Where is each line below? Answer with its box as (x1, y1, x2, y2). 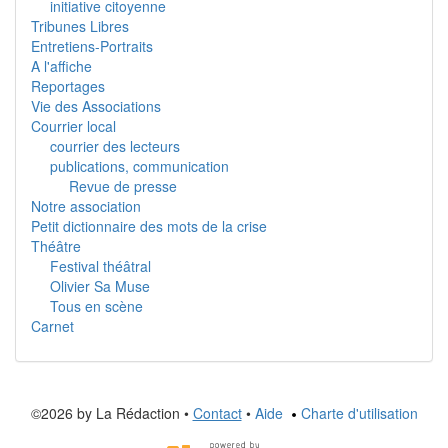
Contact (192, 402, 242, 423)
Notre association (31, 195, 141, 216)
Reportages (31, 75, 105, 96)
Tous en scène (50, 295, 143, 316)
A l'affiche (31, 55, 92, 76)
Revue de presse (69, 175, 177, 196)
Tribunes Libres (31, 15, 129, 36)
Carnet (31, 315, 74, 336)
